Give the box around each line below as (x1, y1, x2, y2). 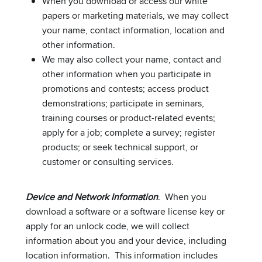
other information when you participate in (42, 67, 211, 81)
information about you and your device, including (26, 233, 226, 247)
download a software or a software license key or (26, 204, 225, 218)
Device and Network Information (26, 189, 158, 204)
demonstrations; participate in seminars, (42, 96, 204, 110)
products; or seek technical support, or (42, 140, 198, 154)
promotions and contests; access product (42, 81, 209, 95)
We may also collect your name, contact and (42, 52, 221, 66)
